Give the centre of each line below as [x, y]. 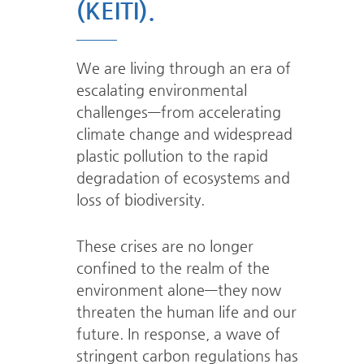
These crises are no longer [165, 246]
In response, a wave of [201, 334]
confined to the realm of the [173, 268]
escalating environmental [161, 90]
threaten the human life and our [186, 312]
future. [100, 334]
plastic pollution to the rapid [172, 156]
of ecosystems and [227, 178]
